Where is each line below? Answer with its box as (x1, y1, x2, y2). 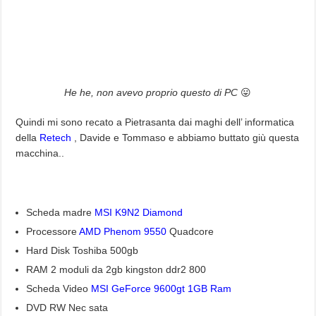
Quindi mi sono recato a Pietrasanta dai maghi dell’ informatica (16, 116, 295, 128)
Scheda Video (26, 283, 92, 294)
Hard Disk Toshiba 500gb (26, 245, 139, 256)
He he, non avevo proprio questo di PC (64, 87, 238, 98)
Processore (26, 226, 80, 237)
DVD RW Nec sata (26, 302, 109, 313)
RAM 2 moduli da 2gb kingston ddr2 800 (26, 264, 207, 275)
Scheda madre (26, 207, 95, 218)
